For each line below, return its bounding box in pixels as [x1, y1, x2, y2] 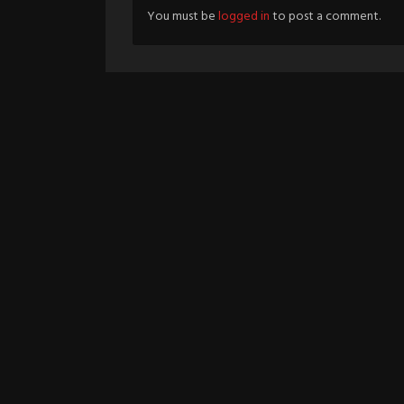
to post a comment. [270, 6, 381, 27]
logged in [218, 6, 270, 27]
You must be [147, 6, 218, 27]
